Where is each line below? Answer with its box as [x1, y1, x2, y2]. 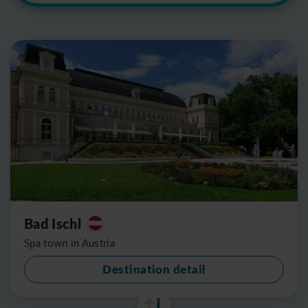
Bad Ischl [24, 213, 81, 233]
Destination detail [102, 261, 206, 277]
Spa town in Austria [24, 235, 115, 250]
